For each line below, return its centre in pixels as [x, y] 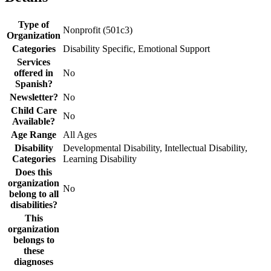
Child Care [34, 110]
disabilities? [34, 204]
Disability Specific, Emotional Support [136, 48]
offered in [34, 73]
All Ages [80, 134]
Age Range [34, 134]
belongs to [34, 240]
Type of [34, 24]
